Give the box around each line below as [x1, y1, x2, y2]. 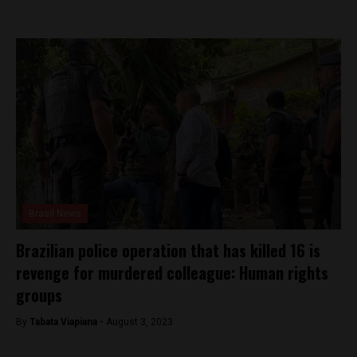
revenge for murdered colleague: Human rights [16, 261, 328, 284]
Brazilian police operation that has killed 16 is [16, 238, 320, 262]
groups [16, 283, 62, 307]
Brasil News [29, 208, 81, 219]
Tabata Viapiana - [29, 316, 106, 328]
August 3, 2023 [106, 316, 173, 328]
